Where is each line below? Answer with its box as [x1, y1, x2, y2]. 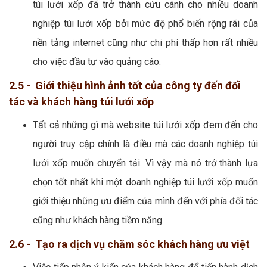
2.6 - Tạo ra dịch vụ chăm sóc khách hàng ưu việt [9, 237, 250, 250]
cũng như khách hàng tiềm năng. [33, 214, 164, 226]
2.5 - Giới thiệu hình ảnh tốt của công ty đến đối [9, 79, 241, 92]
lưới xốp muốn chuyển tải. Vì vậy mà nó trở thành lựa [33, 157, 258, 169]
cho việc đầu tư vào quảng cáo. [33, 55, 163, 67]
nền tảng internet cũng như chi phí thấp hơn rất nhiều [33, 36, 258, 48]
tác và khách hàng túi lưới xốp [9, 95, 154, 108]
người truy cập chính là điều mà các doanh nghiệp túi [33, 138, 258, 150]
